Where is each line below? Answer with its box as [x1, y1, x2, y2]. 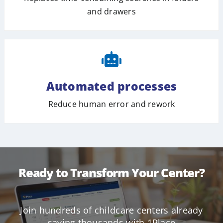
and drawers [87, 5, 136, 17]
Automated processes [46, 78, 177, 94]
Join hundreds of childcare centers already [20, 204, 203, 216]
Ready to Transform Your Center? [18, 164, 205, 181]
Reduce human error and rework [48, 98, 175, 110]
